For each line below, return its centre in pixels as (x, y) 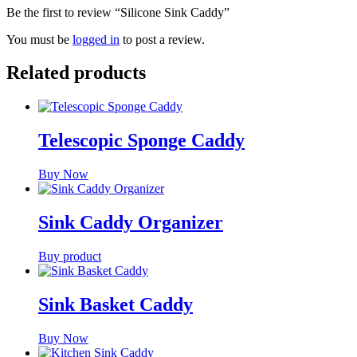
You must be (39, 39)
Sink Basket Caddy (116, 304)
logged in (96, 39)
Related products (76, 73)
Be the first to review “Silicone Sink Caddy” (118, 12)
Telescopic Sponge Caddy (141, 141)
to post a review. (162, 39)
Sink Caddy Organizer (131, 223)
